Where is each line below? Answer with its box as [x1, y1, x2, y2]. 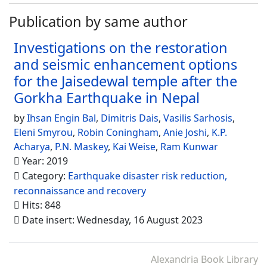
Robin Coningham [77, 126, 159, 139]
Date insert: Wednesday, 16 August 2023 [20, 213, 203, 227]
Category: [20, 169, 68, 183]
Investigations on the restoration [14, 38, 228, 58]
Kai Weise [113, 140, 156, 154]
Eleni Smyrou [14, 126, 73, 139]
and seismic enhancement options [14, 55, 237, 74]
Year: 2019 [20, 154, 68, 168]
